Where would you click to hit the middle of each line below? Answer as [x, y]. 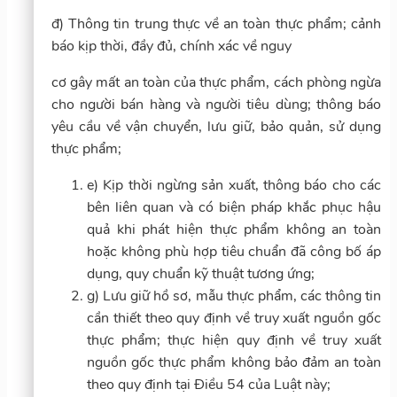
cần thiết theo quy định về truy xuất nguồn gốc [234, 318]
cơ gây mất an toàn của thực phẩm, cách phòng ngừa [216, 82]
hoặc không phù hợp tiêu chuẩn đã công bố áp [234, 251]
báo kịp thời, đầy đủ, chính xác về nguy [171, 46]
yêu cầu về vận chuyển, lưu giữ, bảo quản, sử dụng [216, 126]
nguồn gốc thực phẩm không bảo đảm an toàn [234, 362]
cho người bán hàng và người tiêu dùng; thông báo [216, 104]
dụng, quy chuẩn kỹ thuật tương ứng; [201, 273]
